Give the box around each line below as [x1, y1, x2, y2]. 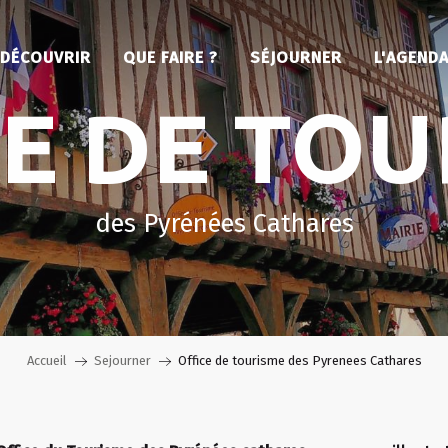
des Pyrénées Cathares [94, 208, 354, 239]
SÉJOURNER [249, 48, 342, 68]
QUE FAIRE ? [122, 48, 218, 68]
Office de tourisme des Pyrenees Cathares [177, 353, 422, 368]
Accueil [26, 353, 67, 368]
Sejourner [93, 353, 151, 368]
